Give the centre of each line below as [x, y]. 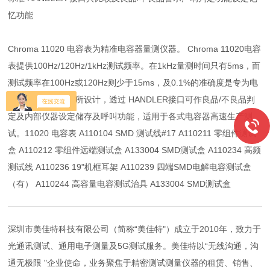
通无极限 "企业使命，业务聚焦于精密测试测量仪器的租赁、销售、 [133, 263]
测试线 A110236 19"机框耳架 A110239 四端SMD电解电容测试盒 [130, 167]
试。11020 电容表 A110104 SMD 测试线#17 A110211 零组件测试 [132, 133]
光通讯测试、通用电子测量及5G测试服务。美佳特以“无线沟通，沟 [133, 246]
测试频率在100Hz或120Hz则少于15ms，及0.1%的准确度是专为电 [133, 83]
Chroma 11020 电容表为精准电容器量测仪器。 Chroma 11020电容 [135, 49]
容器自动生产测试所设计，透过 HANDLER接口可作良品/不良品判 [132, 99]
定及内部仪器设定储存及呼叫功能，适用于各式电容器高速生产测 [130, 116]
